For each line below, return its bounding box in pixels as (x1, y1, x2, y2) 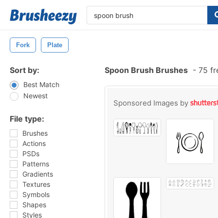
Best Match (23, 80, 59, 89)
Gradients (22, 170, 53, 178)
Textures (22, 180, 50, 188)
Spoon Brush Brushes (105, 65, 188, 75)
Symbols (22, 190, 50, 199)
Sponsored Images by (113, 98, 190, 108)
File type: (10, 114, 44, 124)
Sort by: (10, 65, 39, 75)
